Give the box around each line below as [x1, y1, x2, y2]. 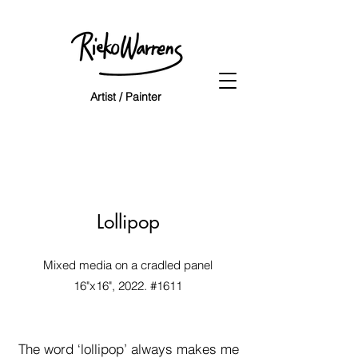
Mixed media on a [43, 257, 141, 272]
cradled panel [141, 257, 213, 272]
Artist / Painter [89, 89, 161, 104]
